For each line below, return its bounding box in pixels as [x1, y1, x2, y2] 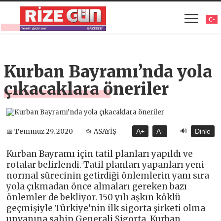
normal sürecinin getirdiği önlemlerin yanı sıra [6, 170, 210, 182]
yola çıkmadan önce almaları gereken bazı [6, 181, 187, 192]
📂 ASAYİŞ [86, 127, 117, 136]
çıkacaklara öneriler [4, 79, 169, 100]
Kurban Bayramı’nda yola [4, 62, 213, 82]
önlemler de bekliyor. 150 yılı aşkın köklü [6, 192, 181, 203]
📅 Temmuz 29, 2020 [6, 127, 74, 136]
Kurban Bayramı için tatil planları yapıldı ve [6, 148, 193, 160]
